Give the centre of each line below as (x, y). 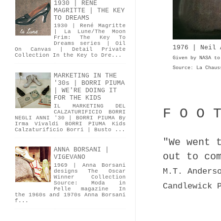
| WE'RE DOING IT (85, 91)
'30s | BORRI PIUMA (89, 83)
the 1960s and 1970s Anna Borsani (70, 195)
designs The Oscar (90, 171)
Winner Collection (90, 177)
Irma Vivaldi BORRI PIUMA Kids (70, 124)
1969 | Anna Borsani (90, 166)
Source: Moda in (90, 183)
